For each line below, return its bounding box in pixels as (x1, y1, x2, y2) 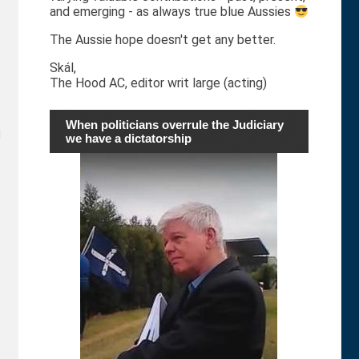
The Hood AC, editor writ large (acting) (49, 75, 270, 91)
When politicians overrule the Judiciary (65, 118, 284, 132)
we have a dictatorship (65, 131, 192, 146)
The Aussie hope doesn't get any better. (49, 32, 276, 48)
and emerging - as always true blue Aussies (49, 4, 294, 20)
